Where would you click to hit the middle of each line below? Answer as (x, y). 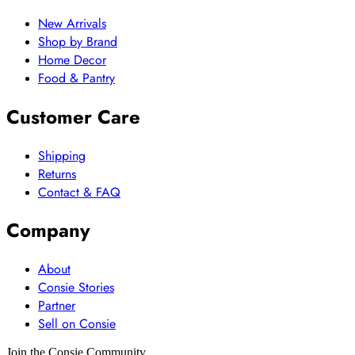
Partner (57, 306)
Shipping (62, 155)
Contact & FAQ (79, 192)
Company (48, 231)
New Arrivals (72, 23)
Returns (57, 174)
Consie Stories (76, 288)
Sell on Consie (77, 324)
